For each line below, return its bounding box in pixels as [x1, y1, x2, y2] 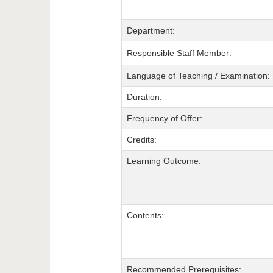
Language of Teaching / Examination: [126, 71, 270, 81]
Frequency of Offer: [126, 113, 202, 124]
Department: [126, 26, 175, 36]
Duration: [126, 92, 162, 102]
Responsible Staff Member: [126, 48, 232, 58]
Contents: [126, 210, 164, 221]
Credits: [126, 135, 157, 145]
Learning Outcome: [126, 156, 201, 166]
